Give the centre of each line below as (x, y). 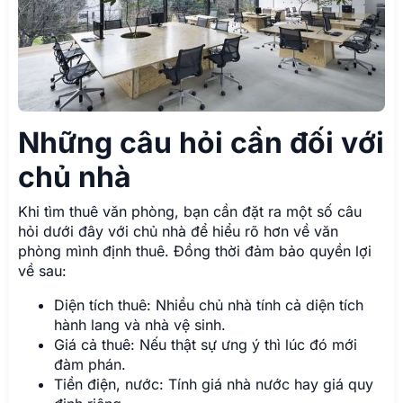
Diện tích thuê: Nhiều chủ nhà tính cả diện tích (209, 304)
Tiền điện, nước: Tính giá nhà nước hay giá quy (214, 384)
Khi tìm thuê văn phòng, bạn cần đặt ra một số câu (190, 211)
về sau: (42, 270)
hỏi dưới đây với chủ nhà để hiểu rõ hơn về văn (178, 231)
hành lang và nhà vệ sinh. (140, 324)
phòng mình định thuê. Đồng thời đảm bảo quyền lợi (195, 251)
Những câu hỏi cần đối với (201, 142)
